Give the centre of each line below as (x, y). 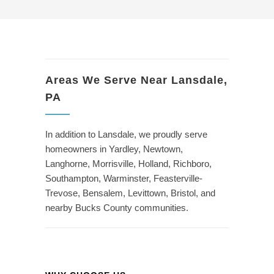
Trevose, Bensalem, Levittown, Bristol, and (130, 193)
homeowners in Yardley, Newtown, (114, 149)
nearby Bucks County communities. (117, 208)
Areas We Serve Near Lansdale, (136, 80)
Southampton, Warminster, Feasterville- (124, 179)
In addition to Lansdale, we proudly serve (126, 135)
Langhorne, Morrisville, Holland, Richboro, (128, 164)
